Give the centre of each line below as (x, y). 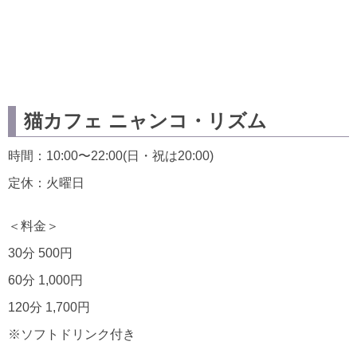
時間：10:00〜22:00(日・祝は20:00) (111, 156)
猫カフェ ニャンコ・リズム (145, 121)
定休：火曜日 (46, 183)
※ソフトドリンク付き (72, 335)
